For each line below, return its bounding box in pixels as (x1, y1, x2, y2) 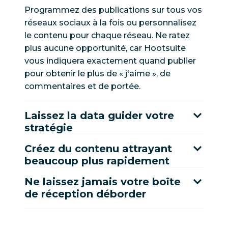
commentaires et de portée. (24, 81, 140, 91)
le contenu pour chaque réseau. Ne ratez (24, 30, 190, 40)
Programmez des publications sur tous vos (24, 5, 202, 15)
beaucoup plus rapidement (24, 154, 169, 167)
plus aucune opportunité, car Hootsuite (24, 43, 186, 53)
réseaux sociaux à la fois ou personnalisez (24, 17, 196, 27)
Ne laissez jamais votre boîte (24, 175, 181, 188)
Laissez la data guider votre (24, 109, 174, 122)
